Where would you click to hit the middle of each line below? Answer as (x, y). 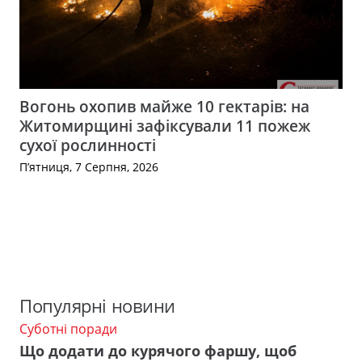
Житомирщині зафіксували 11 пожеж (165, 125)
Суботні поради (68, 329)
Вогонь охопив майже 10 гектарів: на (164, 106)
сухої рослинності (88, 145)
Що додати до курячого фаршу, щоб (158, 350)
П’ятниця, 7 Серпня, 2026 (89, 167)
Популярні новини (97, 306)
